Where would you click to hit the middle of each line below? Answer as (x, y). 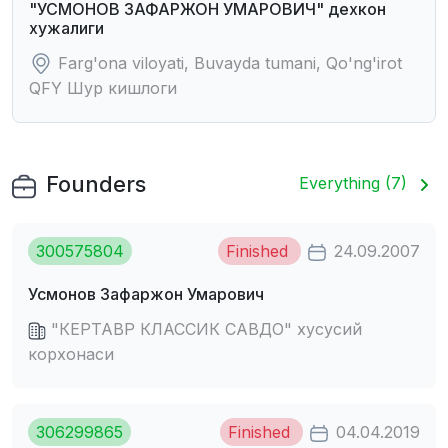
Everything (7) (355, 183)
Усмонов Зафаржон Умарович (146, 294)
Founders (93, 184)
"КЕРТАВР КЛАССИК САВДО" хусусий (204, 329)
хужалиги (66, 27)
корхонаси (71, 354)
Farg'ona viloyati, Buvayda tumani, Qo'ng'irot (227, 62)
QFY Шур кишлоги (103, 88)
